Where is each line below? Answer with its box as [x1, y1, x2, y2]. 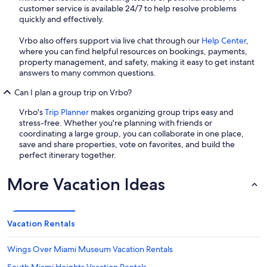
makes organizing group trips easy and [89, 106, 234, 117]
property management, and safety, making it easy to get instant [19, 56, 254, 67]
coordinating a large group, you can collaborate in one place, [19, 128, 244, 139]
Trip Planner [45, 106, 89, 117]
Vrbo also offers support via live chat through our [19, 35, 201, 46]
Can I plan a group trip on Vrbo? [14, 86, 132, 98]
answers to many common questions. [19, 67, 156, 78]
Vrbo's [19, 106, 45, 117]
